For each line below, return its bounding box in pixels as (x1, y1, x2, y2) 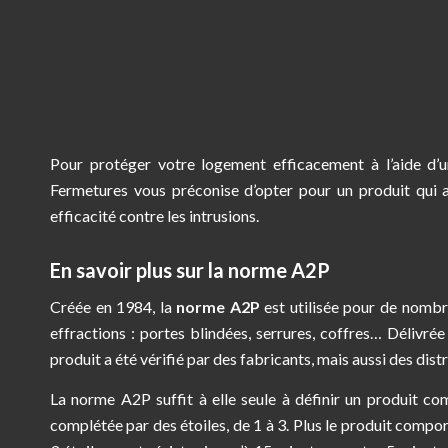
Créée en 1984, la (50, 297, 177, 317)
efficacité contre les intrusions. (50, 205, 259, 225)
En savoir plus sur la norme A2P (50, 257, 330, 282)
